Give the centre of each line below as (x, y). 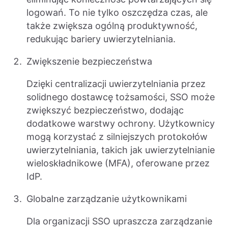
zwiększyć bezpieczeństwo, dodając (105, 110)
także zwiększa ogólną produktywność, (112, 26)
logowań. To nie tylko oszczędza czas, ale (117, 13)
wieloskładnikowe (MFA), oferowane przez (118, 163)
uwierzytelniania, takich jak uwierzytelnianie (121, 150)
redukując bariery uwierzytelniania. (101, 39)
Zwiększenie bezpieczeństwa (89, 62)
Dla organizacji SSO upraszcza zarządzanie (119, 221)
